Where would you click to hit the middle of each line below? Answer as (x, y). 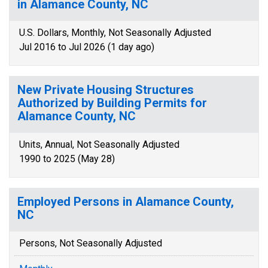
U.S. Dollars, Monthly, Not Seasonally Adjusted (115, 33)
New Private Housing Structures (106, 90)
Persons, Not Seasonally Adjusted (91, 243)
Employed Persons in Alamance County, (126, 202)
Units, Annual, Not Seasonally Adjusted (99, 144)
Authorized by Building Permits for (112, 103)
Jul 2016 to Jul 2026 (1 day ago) (87, 47)
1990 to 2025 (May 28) (67, 159)
